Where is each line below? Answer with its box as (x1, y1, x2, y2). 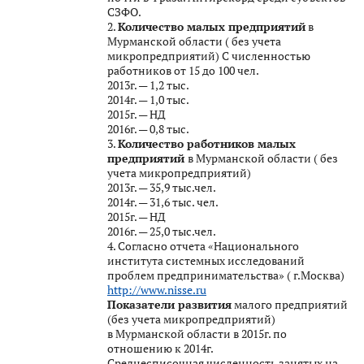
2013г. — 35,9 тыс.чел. (107, 179, 216, 195)
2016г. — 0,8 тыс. (107, 120, 189, 136)
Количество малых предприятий (118, 18, 305, 34)
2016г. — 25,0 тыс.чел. (107, 223, 216, 239)
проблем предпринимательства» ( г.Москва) (107, 266, 344, 283)
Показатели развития (107, 296, 232, 312)
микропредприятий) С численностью (107, 47, 310, 63)
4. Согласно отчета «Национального (107, 237, 299, 253)
